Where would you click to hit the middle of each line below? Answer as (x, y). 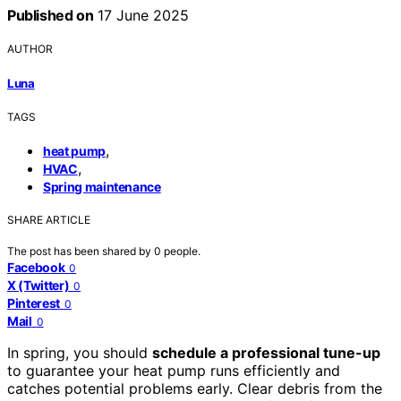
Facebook (36, 267)
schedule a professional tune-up (266, 352)
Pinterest (34, 303)
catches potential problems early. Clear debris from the (195, 388)
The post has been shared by (81, 251)
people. (182, 251)
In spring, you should (80, 352)
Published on (51, 16)
